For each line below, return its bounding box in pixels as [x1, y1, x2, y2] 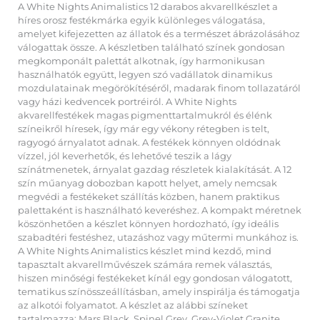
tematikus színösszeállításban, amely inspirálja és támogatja [18, 286, 300, 297]
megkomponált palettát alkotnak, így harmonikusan [18, 55, 265, 66]
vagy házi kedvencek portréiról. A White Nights [18, 96, 236, 107]
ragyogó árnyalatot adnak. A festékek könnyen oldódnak [18, 136, 281, 148]
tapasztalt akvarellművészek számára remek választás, [18, 259, 272, 270]
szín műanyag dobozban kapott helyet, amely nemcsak [18, 177, 277, 189]
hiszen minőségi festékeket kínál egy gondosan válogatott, [18, 272, 292, 284]
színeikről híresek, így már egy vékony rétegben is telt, [18, 123, 269, 134]
